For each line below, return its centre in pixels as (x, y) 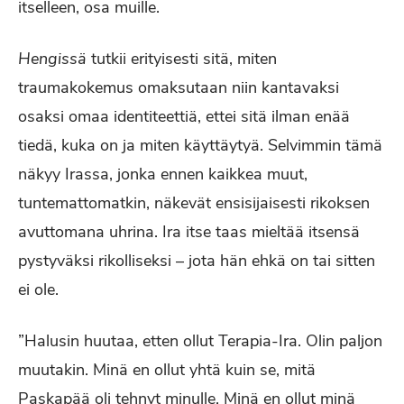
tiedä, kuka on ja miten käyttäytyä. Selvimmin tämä (200, 145)
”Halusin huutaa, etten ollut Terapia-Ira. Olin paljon (200, 341)
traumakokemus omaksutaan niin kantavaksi (179, 87)
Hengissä (55, 59)
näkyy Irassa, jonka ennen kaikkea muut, (163, 174)
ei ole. (41, 289)
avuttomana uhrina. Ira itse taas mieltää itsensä (189, 232)
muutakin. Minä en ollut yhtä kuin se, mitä (167, 370)
